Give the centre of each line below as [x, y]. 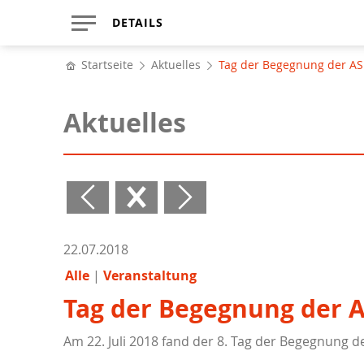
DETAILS [137, 22]
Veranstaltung [150, 275]
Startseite [108, 65]
